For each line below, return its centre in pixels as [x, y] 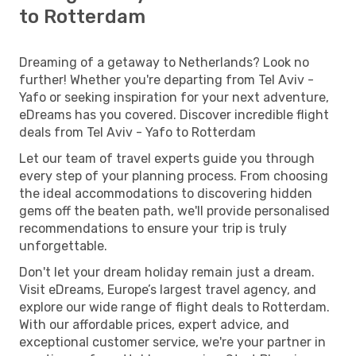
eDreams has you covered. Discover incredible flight [174, 114]
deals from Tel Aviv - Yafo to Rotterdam [137, 132]
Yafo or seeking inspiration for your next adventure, [174, 97]
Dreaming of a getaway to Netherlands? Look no [164, 62]
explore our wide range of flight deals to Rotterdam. [174, 307]
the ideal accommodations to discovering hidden [166, 193]
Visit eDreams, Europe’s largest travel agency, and [168, 289]
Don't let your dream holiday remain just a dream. [167, 272]
